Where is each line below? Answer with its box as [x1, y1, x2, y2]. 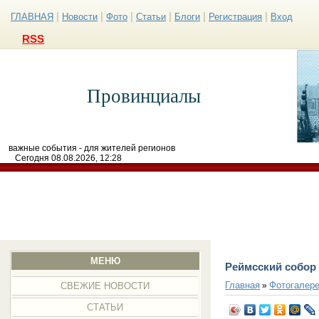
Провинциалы [86, 85, 201, 107]
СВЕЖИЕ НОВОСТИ [61, 281, 150, 291]
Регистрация [209, 11, 262, 22]
